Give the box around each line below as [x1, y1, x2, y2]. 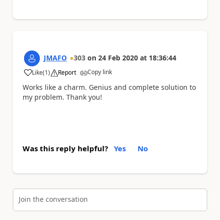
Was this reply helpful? [23, 143, 108, 153]
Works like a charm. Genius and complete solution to [23, 82, 196, 92]
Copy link [87, 68, 112, 77]
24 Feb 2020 [98, 53, 138, 63]
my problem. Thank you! [23, 92, 102, 102]
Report [58, 68, 76, 77]
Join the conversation [19, 194, 88, 204]
